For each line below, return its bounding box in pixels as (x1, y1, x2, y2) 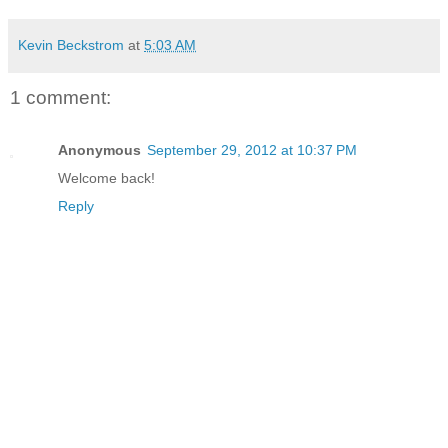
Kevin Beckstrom (18, 37, 124, 54)
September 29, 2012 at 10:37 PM (147, 141, 357, 158)
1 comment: (10, 87, 111, 109)
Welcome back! (58, 169, 155, 186)
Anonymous (58, 141, 141, 158)
